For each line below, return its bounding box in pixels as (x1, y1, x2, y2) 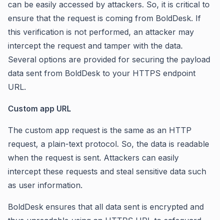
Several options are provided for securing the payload (8, 54, 210, 64)
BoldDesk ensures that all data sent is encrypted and (8, 201, 204, 212)
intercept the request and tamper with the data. (8, 40, 183, 51)
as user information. (8, 180, 82, 190)
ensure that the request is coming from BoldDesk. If (8, 13, 201, 23)
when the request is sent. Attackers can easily (8, 152, 179, 163)
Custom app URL (8, 103, 71, 113)
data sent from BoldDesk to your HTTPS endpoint (8, 68, 195, 78)
